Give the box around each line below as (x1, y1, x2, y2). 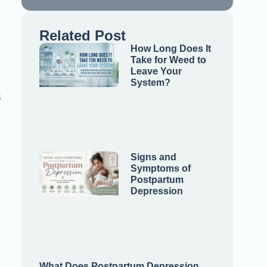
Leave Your (130, 66, 182, 77)
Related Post (39, 27, 126, 44)
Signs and (130, 151, 176, 162)
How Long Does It (130, 44, 211, 54)
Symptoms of (130, 163, 191, 173)
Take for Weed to (130, 55, 206, 66)
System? (130, 77, 170, 88)
